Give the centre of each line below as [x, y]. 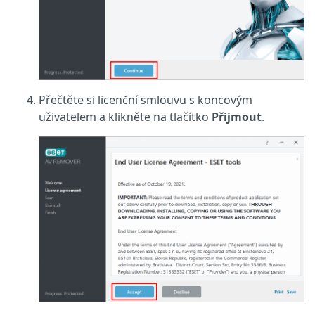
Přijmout [237, 117]
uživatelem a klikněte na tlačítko [125, 117]
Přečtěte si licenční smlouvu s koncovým [146, 100]
